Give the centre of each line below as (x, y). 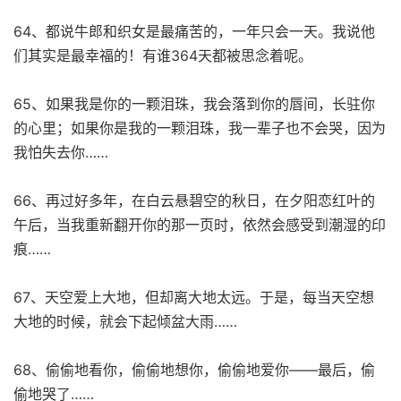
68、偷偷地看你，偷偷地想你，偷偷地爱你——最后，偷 (194, 369)
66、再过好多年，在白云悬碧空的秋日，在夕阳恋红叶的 (194, 200)
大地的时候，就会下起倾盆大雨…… (125, 321)
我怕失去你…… (61, 152)
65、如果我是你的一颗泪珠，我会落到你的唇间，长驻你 (194, 103)
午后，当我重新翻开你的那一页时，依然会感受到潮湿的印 (200, 224)
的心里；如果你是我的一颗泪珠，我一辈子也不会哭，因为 (200, 128)
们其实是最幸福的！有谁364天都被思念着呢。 (163, 55)
